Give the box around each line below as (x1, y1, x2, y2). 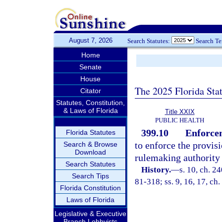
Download (75, 148, 106, 156)
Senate (79, 63, 102, 71)
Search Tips (72, 172, 109, 180)
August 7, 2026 (68, 37, 112, 44)
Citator (80, 87, 101, 95)
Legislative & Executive (55, 210, 126, 218)
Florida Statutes (65, 128, 115, 136)
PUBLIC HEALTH (155, 116, 204, 124)
